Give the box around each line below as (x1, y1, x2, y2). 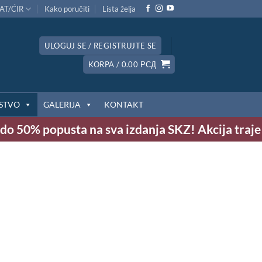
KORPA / (88, 59, 122, 69)
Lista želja (102, 4, 136, 13)
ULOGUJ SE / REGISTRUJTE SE (44, 40, 157, 50)
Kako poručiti (44, 4, 89, 13)
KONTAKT (104, 99, 143, 109)
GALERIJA (43, 99, 81, 109)
